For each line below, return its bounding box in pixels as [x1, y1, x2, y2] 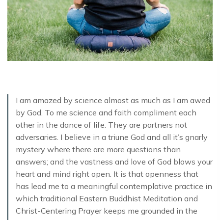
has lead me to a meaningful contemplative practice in [16, 181, 212, 192]
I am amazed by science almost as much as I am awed [16, 95, 210, 106]
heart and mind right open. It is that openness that [16, 169, 198, 179]
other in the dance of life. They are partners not [16, 120, 187, 130]
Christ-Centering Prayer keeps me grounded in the [16, 206, 197, 216]
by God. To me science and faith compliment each [16, 108, 196, 118]
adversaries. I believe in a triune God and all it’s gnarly [16, 132, 208, 142]
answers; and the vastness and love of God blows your [16, 157, 213, 167]
